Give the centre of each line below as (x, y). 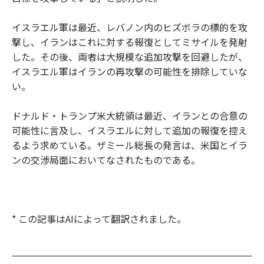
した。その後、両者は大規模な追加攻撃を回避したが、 (130, 57)
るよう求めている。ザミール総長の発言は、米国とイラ (130, 145)
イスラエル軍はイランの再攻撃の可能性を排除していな (130, 71)
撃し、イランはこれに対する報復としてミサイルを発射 (130, 42)
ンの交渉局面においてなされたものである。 (106, 160)
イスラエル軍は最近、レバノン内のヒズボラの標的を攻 (130, 27)
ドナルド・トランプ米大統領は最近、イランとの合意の (130, 115)
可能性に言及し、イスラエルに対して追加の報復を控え (130, 130)
